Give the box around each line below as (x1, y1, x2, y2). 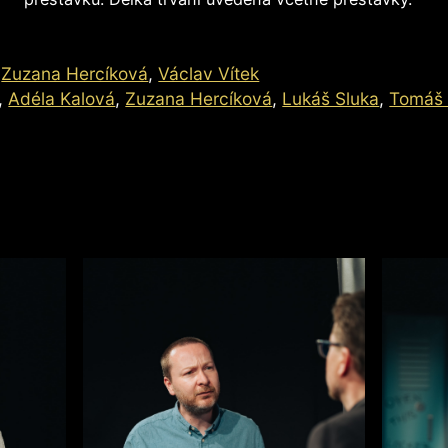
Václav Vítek (158, 62, 260, 84)
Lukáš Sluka (282, 87, 380, 109)
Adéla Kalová (8, 87, 116, 109)
